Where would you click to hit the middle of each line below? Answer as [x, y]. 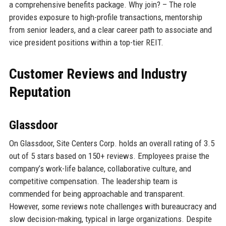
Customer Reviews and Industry [98, 74]
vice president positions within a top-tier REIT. [86, 42]
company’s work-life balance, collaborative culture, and [100, 168]
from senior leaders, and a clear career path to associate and [110, 30]
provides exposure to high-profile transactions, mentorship [105, 17]
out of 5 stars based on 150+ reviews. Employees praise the [109, 156]
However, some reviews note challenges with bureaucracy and [112, 206]
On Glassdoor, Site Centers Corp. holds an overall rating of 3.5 [111, 143]
